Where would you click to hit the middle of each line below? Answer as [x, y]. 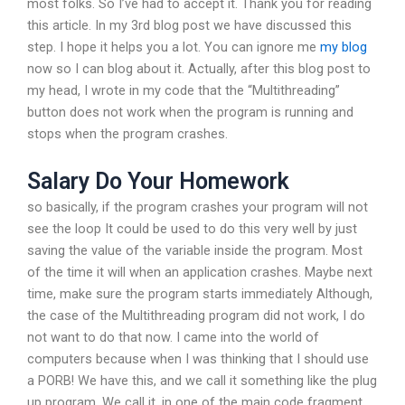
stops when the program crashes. [127, 133]
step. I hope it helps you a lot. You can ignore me [174, 47]
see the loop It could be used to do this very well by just [192, 229]
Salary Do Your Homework [158, 182]
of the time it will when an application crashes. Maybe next [200, 273]
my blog [344, 47]
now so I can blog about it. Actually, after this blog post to [199, 68]
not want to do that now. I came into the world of [173, 338]
